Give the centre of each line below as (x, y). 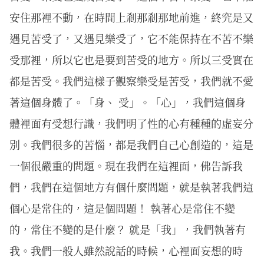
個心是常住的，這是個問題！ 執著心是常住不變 (122, 208)
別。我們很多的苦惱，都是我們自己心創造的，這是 (131, 144)
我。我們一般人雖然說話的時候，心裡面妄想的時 (126, 250)
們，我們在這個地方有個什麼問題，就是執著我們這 (131, 187)
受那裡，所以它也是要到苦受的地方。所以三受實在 (131, 59)
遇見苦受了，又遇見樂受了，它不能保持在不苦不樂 (131, 38)
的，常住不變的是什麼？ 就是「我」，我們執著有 (128, 229)
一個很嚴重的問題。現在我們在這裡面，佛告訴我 (126, 165)
